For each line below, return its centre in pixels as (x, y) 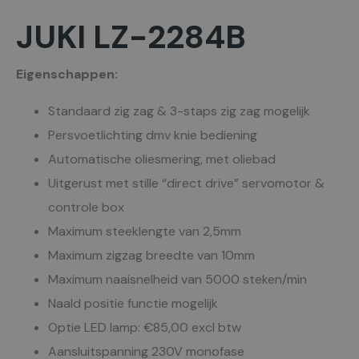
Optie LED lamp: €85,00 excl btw (145, 327)
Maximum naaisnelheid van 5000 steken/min (177, 279)
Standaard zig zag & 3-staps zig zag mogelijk (179, 111)
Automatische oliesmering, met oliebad (162, 159)
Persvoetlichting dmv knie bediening (153, 135)
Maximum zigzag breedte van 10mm (151, 255)
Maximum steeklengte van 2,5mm (145, 231)
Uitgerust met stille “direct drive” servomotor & (186, 183)
